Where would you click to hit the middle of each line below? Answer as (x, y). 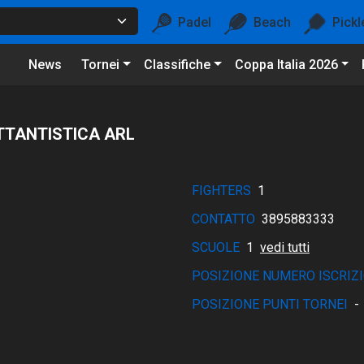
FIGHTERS (221, 191)
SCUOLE (216, 247)
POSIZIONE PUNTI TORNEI (270, 304)
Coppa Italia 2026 (286, 65)
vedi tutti (285, 247)
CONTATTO (223, 219)
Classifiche (177, 65)
